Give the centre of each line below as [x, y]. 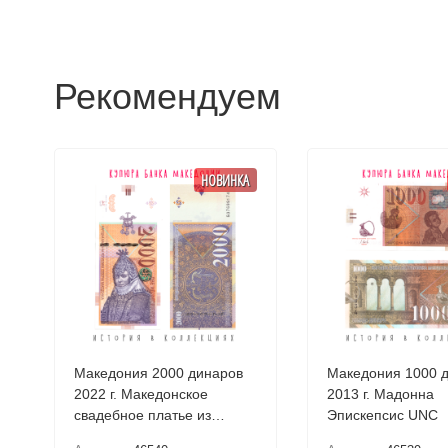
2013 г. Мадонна [380, 394]
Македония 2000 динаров [158, 373]
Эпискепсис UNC [382, 415]
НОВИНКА [225, 179]
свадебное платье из [142, 415]
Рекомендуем [167, 96]
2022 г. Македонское [140, 394]
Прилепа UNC [119, 436]
